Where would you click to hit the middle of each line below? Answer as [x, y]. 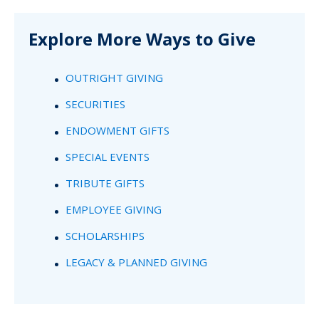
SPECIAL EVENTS [108, 156]
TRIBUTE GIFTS [105, 183]
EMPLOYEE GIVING [114, 209]
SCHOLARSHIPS [105, 235]
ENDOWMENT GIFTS [117, 130]
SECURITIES [95, 104]
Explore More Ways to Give [142, 38]
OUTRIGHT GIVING [114, 77]
